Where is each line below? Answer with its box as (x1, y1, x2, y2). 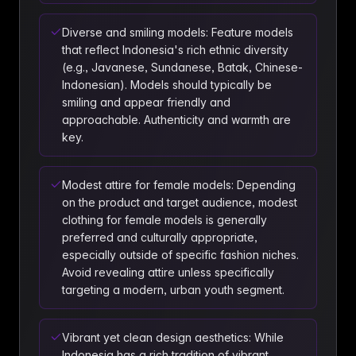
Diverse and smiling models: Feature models (62, 25, 293, 39)
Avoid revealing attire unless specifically (62, 265, 274, 279)
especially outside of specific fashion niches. (62, 248, 299, 261)
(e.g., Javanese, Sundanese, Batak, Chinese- (62, 60, 303, 74)
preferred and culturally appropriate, (62, 230, 257, 244)
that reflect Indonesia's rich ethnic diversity (62, 43, 288, 56)
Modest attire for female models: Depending (62, 178, 296, 192)
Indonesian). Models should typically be (62, 78, 272, 91)
